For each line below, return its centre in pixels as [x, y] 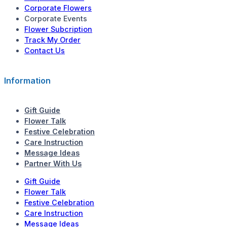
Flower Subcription [58, 29]
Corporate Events [56, 19]
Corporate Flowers [58, 8]
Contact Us [45, 51]
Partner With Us [53, 163]
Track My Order [52, 40]
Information [27, 80]
